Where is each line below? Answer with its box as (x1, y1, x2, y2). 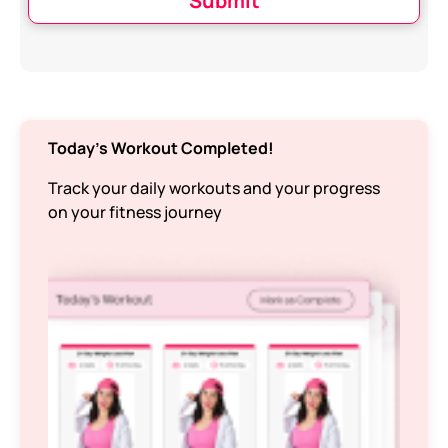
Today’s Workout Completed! (48, 137, 274, 159)
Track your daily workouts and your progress (48, 177, 380, 199)
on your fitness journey (48, 201, 222, 223)
